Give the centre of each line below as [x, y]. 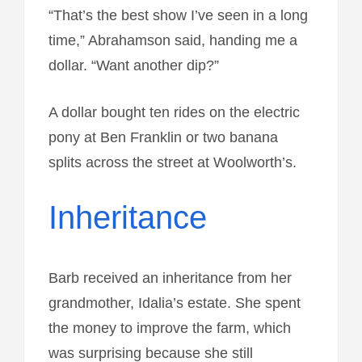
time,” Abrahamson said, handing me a [173, 40]
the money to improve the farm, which [169, 328]
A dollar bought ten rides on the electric [174, 112]
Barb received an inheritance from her [170, 278]
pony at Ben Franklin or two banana [163, 137]
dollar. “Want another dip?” [133, 65]
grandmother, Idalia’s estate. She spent [174, 303]
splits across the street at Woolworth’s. [172, 162]
